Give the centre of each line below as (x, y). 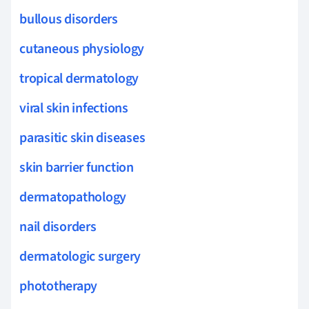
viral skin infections (74, 108)
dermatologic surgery (80, 256)
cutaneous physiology (82, 49)
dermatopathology (73, 197)
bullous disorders (69, 19)
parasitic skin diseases (82, 138)
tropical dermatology (79, 78)
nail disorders (58, 227)
